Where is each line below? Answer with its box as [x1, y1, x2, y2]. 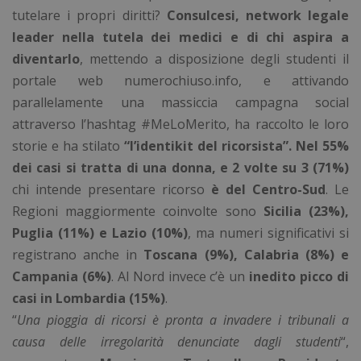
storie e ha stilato [12, 137, 124, 156]
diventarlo [12, 50, 80, 68]
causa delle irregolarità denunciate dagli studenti [12, 333, 341, 351]
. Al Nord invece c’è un [110, 268, 250, 286]
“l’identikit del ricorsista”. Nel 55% [124, 137, 349, 156]
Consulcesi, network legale [166, 6, 350, 25]
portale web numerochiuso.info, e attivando [12, 72, 349, 90]
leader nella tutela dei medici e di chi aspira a [12, 28, 349, 47]
